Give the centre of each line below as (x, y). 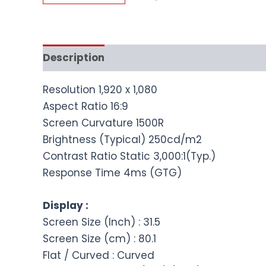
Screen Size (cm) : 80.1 (99, 238)
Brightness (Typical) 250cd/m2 (122, 139)
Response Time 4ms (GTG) (112, 172)
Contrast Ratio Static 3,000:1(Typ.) (129, 156)
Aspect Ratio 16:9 (85, 106)
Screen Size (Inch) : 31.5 (102, 222)
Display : (66, 205)
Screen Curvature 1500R (103, 123)
